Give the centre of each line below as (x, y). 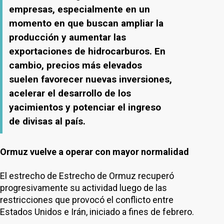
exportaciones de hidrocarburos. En (87, 51)
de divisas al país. (47, 121)
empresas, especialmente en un (79, 9)
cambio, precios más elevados (75, 65)
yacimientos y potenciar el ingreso (85, 107)
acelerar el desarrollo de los (70, 93)
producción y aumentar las (67, 37)
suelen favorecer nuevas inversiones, (90, 79)
